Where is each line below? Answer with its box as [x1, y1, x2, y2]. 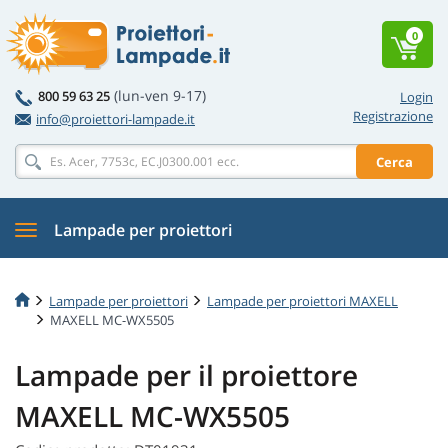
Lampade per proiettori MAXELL [207, 291, 398, 310]
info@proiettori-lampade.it [36, 110, 195, 128]
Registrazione [353, 107, 433, 125]
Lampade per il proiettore [15, 356, 358, 395]
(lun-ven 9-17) [114, 86, 206, 105]
